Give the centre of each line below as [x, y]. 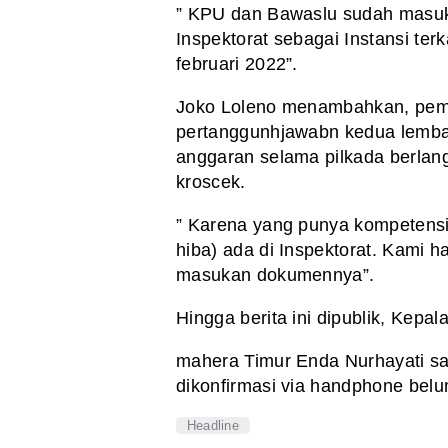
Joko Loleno [226, 107]
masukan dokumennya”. [275, 275]
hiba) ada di [225, 250]
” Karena [212, 225]
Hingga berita [232, 318]
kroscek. [211, 182]
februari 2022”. [237, 64]
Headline [213, 425]
